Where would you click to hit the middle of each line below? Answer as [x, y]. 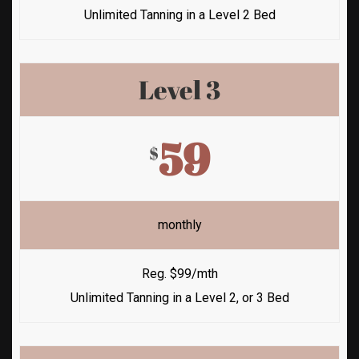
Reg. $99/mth [179, 273]
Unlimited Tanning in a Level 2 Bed [179, 14]
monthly [179, 224]
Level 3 [179, 89]
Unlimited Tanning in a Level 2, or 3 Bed [179, 297]
